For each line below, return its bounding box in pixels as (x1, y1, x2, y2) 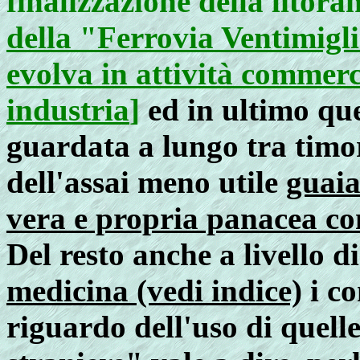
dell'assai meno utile (6, 165, 286, 199)
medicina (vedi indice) (6, 273, 302, 308)
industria (6, 92, 129, 127)
